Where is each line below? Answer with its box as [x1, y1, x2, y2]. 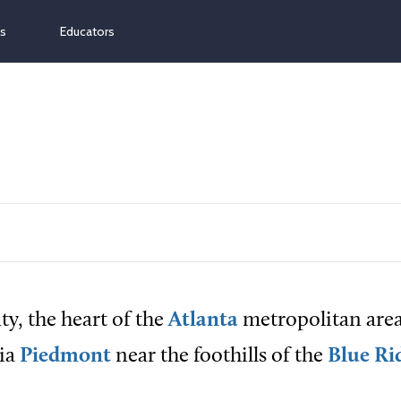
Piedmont [20, 346, 111, 367]
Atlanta [168, 310, 238, 331]
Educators [60, 23, 115, 39]
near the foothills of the [111, 346, 328, 367]
